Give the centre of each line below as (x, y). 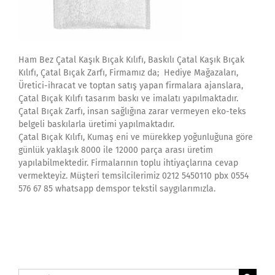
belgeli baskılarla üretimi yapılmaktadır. (96, 124)
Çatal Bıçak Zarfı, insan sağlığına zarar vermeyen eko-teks (132, 111)
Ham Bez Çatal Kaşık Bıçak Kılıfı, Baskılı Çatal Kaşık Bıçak (131, 60)
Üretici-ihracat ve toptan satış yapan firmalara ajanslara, (131, 86)
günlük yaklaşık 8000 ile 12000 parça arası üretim (116, 150)
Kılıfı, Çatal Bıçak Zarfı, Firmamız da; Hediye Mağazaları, (128, 73)
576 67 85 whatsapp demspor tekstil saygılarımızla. (117, 189)
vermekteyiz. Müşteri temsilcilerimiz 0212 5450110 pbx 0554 (134, 176)
